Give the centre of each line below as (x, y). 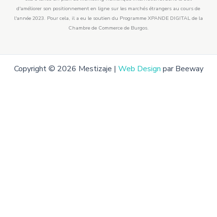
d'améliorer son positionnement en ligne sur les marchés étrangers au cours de (108, 8)
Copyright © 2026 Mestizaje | (66, 69)
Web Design (139, 69)
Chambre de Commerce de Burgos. (108, 28)
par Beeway (182, 69)
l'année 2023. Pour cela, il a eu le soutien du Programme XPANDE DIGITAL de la (108, 18)
